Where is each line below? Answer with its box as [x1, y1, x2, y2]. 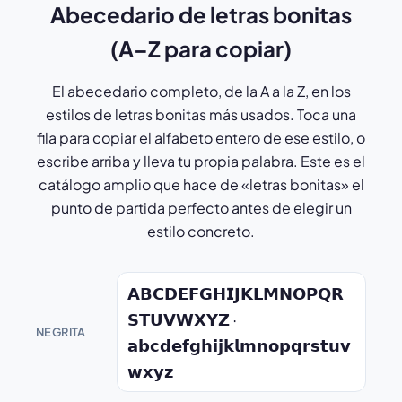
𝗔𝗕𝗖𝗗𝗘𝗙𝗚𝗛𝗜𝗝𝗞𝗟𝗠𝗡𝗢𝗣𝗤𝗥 [127, 283, 345, 304]
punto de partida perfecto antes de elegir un [50, 198, 352, 218]
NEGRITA [36, 325, 86, 340]
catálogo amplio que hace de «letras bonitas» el [38, 175, 364, 195]
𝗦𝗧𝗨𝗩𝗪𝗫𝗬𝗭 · [127, 309, 238, 330]
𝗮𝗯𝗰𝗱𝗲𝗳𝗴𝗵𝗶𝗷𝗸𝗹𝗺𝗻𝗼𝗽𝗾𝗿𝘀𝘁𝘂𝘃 [127, 335, 352, 356]
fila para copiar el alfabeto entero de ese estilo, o [37, 128, 365, 148]
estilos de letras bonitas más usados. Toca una [46, 105, 356, 125]
